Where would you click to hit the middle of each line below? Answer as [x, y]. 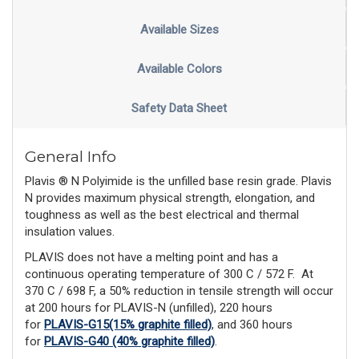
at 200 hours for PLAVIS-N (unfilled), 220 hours [149, 307]
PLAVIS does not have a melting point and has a [151, 257]
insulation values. [70, 232]
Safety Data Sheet [179, 109]
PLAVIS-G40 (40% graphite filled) [129, 341]
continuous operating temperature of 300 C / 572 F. [160, 274]
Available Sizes [179, 30]
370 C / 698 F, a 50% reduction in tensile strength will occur [179, 290]
